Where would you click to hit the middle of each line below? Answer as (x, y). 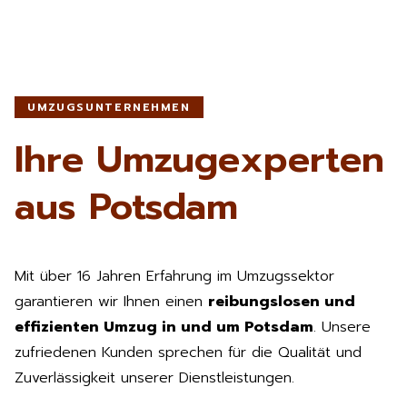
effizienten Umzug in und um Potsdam (164, 327)
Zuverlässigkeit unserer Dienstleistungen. (154, 377)
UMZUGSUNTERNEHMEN (109, 107)
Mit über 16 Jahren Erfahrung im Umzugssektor (174, 276)
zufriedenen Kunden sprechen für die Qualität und (188, 352)
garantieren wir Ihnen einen (111, 301)
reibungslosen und (282, 301)
